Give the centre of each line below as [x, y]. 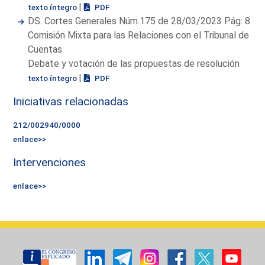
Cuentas [45, 49]
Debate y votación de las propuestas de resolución [134, 63]
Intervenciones [50, 162]
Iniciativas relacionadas [71, 101]
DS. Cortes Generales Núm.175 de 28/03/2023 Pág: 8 [139, 21]
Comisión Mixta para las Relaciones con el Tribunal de [139, 35]
